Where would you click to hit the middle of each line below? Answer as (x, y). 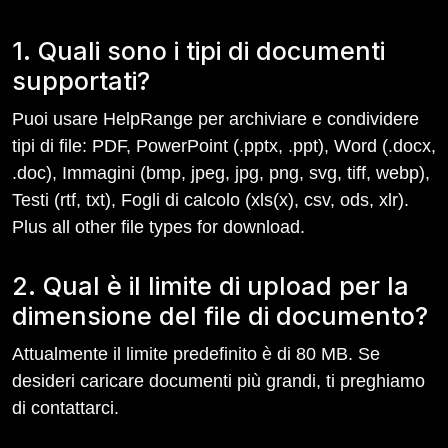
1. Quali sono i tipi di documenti (198, 51)
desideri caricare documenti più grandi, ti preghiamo (218, 381)
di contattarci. (65, 408)
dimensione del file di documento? (220, 316)
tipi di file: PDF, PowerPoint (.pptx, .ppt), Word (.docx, (224, 146)
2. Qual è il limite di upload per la (210, 286)
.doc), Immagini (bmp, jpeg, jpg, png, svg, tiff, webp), (221, 173)
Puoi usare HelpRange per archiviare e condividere (215, 119)
